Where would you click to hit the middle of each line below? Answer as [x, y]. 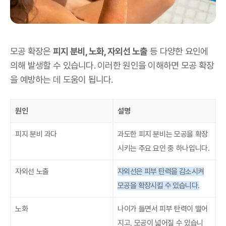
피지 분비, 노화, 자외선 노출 [100, 51]
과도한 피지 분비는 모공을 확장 [163, 134]
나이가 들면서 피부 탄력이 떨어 [163, 209]
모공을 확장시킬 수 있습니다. [159, 186]
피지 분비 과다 [36, 134]
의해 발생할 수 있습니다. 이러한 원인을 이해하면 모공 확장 [112, 66]
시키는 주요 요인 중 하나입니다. [164, 149]
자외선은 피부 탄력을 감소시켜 [161, 172]
